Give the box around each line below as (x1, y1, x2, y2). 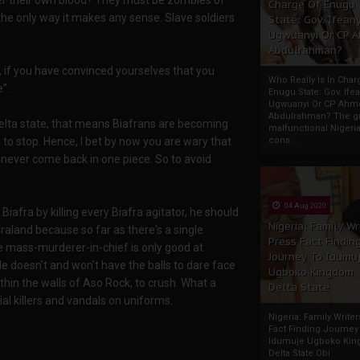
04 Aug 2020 (283, 202, 326, 210)
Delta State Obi (268, 348, 330, 358)
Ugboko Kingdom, (268, 265, 356, 279)
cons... (268, 135, 297, 145)
